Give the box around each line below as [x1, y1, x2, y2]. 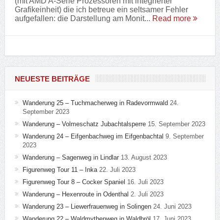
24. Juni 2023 [153, 203, 192, 211]
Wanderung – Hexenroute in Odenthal [22, 191, 129, 198]
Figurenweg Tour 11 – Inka [22, 166, 97, 174]
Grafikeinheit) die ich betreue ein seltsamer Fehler [14, 5, 188, 14]
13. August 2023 [120, 154, 167, 162]
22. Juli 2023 [99, 166, 136, 174]
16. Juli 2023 [127, 178, 164, 186]
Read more [152, 14, 193, 23]
